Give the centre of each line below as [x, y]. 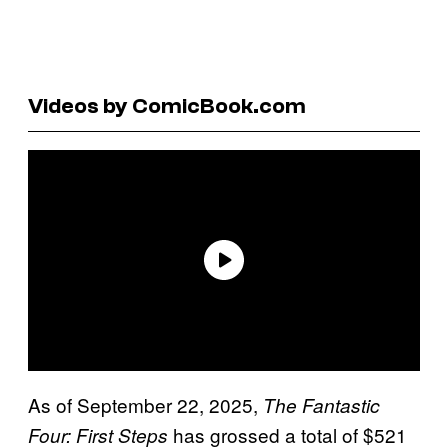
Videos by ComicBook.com [167, 105]
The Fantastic [321, 404]
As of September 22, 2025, [145, 404]
